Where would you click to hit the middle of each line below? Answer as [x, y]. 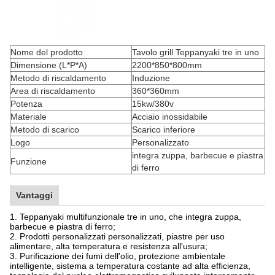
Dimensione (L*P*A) [49, 65]
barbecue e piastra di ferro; [63, 227]
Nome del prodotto [47, 52]
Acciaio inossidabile [170, 117]
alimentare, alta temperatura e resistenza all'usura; [109, 246]
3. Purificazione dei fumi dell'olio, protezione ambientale [118, 256]
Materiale [29, 117]
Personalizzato [161, 142]
